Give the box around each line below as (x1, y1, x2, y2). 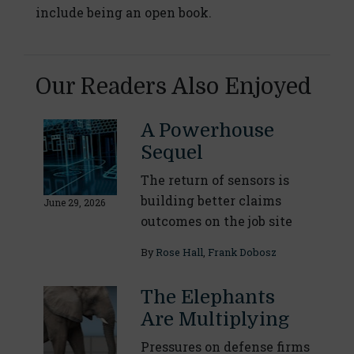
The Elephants (140, 286, 275, 309)
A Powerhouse (140, 119, 274, 142)
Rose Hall (155, 246, 203, 259)
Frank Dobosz (207, 246, 277, 259)
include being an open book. (36, 4, 212, 21)
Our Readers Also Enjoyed (36, 74, 311, 100)
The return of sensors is (140, 171, 289, 189)
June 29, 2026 (43, 196, 105, 209)
